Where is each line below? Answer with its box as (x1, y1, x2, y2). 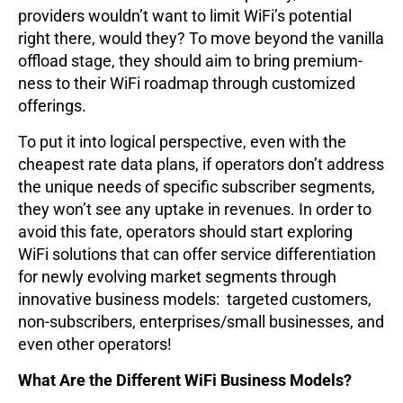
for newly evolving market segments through (18, 267, 336, 287)
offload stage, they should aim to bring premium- (18, 51, 363, 71)
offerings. (18, 96, 86, 116)
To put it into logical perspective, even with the (18, 132, 346, 152)
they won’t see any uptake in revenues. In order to (18, 200, 372, 219)
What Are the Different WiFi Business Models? (18, 371, 352, 390)
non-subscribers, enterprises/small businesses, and (18, 312, 384, 332)
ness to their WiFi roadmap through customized (18, 74, 355, 94)
